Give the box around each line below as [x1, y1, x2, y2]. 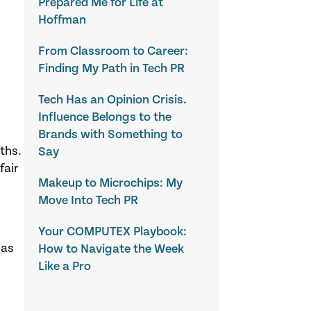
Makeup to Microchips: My [38, 175, 183, 190]
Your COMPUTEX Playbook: [38, 224, 187, 239]
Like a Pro [38, 258, 92, 274]
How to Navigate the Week [38, 241, 185, 256]
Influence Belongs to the [38, 109, 172, 124]
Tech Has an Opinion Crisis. [38, 92, 187, 107]
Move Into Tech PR [38, 192, 142, 208]
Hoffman [38, 12, 87, 27]
